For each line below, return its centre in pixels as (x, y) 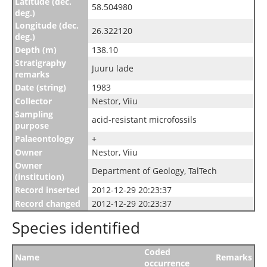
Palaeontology (44, 139)
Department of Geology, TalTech (154, 171)
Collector (33, 101)
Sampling (34, 114)
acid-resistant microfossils (144, 119)
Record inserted (47, 190)
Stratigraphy (41, 63)
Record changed (48, 204)
